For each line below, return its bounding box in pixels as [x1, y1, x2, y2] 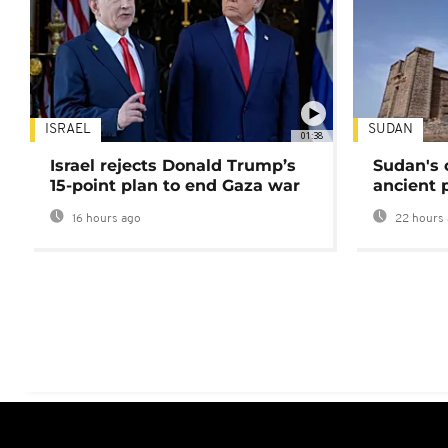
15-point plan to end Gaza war [50, 176, 300, 196]
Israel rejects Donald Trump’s [50, 156, 296, 176]
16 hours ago [69, 213, 141, 226]
